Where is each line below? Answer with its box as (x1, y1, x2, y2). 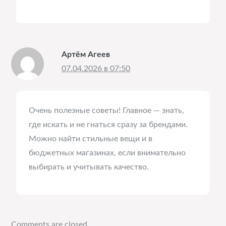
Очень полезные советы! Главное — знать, (29, 106, 185, 115)
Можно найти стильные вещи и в (29, 135, 153, 143)
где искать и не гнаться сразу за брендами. (29, 121, 188, 129)
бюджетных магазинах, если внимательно (29, 149, 186, 157)
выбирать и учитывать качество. (29, 163, 149, 171)
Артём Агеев (62, 50, 110, 59)
